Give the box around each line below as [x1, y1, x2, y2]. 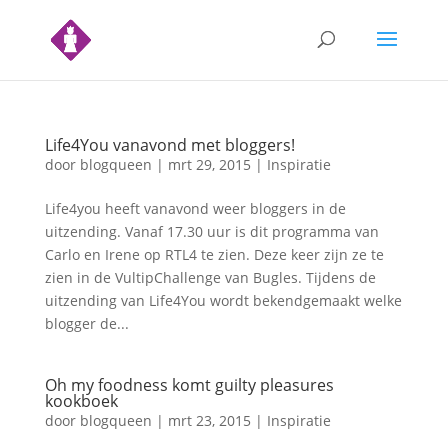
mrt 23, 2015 [167, 411, 251, 430]
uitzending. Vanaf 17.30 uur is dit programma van [44, 222, 379, 241]
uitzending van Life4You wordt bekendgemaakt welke [44, 291, 402, 310]
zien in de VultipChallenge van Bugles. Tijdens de [44, 268, 376, 287]
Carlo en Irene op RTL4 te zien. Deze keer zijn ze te [44, 245, 384, 264]
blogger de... [44, 314, 129, 333]
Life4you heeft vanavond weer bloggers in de [44, 199, 346, 218]
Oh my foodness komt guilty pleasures [44, 374, 334, 396]
